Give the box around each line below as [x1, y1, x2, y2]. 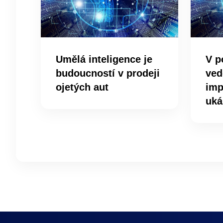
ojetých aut [56, 81, 109, 93]
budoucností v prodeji [56, 67, 160, 79]
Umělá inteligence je [56, 53, 152, 65]
